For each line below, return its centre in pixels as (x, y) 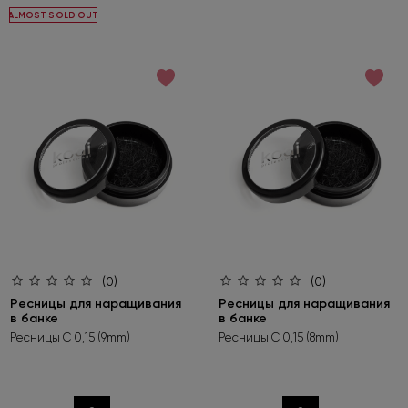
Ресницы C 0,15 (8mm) (279, 338)
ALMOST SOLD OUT (53, 15)
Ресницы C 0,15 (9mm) (70, 338)
